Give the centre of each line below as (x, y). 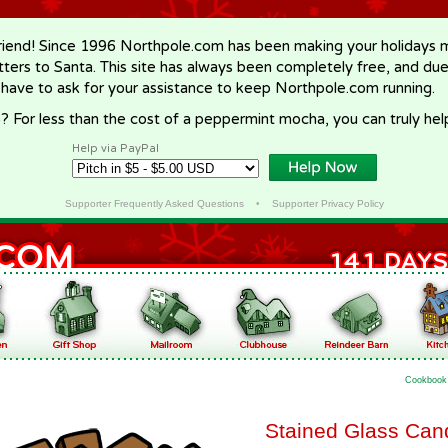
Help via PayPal (115, 148)
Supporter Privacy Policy (327, 203)
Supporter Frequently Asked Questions (154, 203)
